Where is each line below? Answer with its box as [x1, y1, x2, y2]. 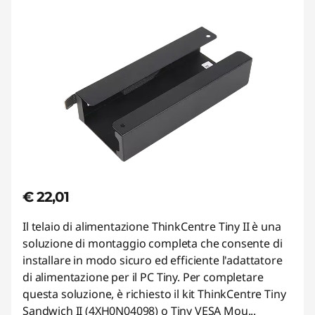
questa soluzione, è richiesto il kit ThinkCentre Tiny [22, 286, 286, 302]
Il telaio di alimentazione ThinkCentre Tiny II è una [22, 219, 281, 234]
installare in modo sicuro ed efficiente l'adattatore [22, 252, 283, 268]
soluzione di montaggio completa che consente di [22, 236, 283, 251]
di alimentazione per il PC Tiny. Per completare [22, 269, 264, 285]
